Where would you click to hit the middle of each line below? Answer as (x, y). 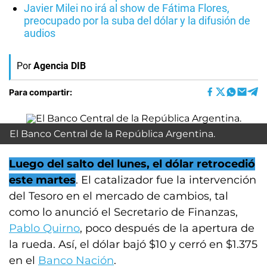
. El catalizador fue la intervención (166, 180)
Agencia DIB (60, 66)
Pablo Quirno (44, 228)
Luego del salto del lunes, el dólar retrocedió (132, 164)
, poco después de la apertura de (167, 228)
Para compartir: (41, 92)
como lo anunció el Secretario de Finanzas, (123, 212)
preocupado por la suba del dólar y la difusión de (137, 21)
